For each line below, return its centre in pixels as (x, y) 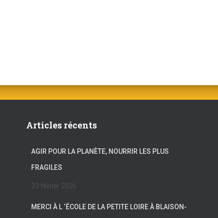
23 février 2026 (54, 186)
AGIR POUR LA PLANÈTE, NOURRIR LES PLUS (100, 151)
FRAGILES (47, 167)
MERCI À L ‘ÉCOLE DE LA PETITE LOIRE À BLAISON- (109, 207)
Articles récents (62, 125)
